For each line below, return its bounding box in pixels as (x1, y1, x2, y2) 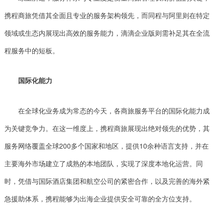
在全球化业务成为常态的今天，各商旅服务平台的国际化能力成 (18, 106, 210, 116)
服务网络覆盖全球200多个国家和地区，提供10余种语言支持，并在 (4, 141, 209, 151)
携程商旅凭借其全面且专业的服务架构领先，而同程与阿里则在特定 (4, 10, 210, 20)
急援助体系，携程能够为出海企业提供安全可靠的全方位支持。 (4, 194, 196, 204)
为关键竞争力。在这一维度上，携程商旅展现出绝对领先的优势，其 (4, 123, 210, 133)
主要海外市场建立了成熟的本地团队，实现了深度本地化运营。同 (4, 158, 203, 169)
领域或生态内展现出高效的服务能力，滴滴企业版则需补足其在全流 (4, 27, 210, 38)
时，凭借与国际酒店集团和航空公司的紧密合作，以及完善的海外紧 (4, 176, 210, 186)
